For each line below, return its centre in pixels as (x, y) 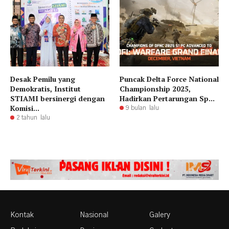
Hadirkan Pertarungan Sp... (167, 98)
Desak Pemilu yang (43, 79)
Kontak (22, 215)
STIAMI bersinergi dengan (58, 98)
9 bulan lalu (142, 108)
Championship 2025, (155, 88)
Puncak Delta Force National (169, 79)
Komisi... (25, 108)
